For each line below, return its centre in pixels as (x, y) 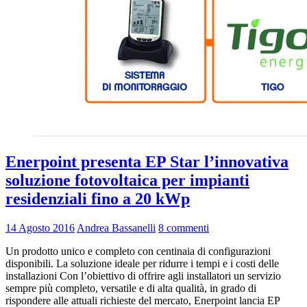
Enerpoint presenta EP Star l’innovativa (147, 161)
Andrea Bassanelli (116, 228)
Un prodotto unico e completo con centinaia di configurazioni (138, 251)
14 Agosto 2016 (40, 228)
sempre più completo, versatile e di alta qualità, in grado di (131, 288)
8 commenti (184, 228)
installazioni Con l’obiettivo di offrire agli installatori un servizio (143, 275)
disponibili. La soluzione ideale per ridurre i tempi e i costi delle (142, 263)
